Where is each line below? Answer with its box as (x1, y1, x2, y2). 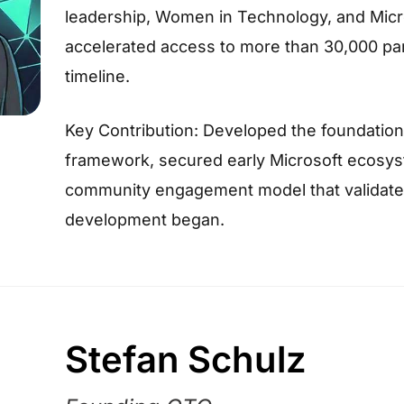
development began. (64, 209, 225, 229)
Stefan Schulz (64, 336, 307, 381)
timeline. (64, 66, 130, 86)
